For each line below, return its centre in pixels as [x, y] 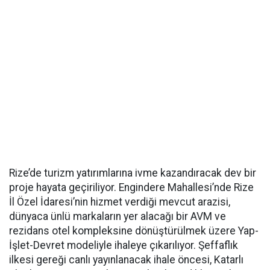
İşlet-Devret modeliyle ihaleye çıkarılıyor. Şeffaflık [124, 246]
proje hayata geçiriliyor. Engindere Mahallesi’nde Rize [131, 188]
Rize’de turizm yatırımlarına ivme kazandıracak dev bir [133, 173]
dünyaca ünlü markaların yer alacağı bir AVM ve [118, 217]
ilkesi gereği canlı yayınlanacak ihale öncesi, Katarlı [126, 260]
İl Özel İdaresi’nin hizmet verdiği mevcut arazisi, [120, 202]
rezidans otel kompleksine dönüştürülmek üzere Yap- [134, 231]
